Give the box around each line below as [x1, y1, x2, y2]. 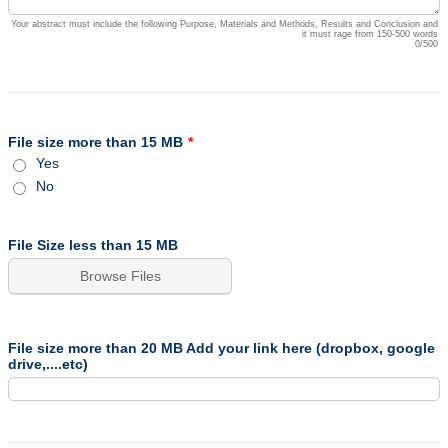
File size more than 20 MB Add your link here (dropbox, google [8, 339, 435, 356]
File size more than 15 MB [8, 133, 183, 150]
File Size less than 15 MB [8, 236, 178, 253]
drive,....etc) [8, 355, 88, 372]
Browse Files [79, 267, 161, 284]
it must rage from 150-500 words [302, 28, 438, 39]
